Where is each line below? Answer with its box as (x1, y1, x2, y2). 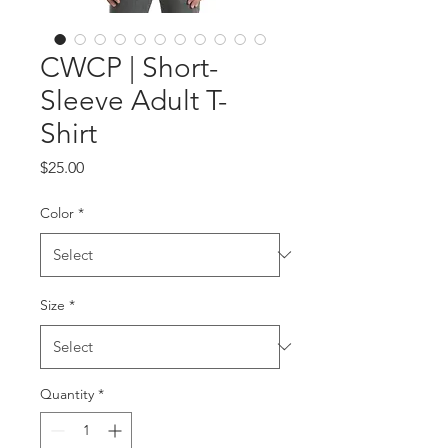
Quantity (40, 384, 94, 403)
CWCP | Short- (40, 50, 218, 84)
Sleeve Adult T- (40, 83, 227, 117)
